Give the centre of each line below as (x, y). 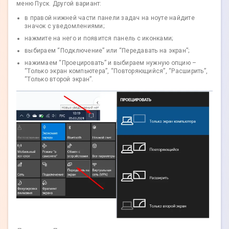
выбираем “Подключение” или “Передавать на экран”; (107, 50)
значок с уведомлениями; (64, 26)
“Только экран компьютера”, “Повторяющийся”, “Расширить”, (116, 71)
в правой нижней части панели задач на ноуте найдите (110, 18)
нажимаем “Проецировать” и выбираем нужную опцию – (111, 63)
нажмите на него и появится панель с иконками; (99, 38)
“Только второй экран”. (59, 79)
